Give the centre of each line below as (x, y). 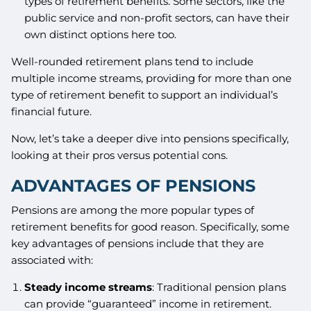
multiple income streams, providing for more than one (152, 78)
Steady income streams (88, 287)
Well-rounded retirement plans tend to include (133, 61)
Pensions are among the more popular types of (133, 210)
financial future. (52, 111)
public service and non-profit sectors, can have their (157, 17)
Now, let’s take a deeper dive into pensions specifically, (150, 138)
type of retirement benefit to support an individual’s (145, 94)
